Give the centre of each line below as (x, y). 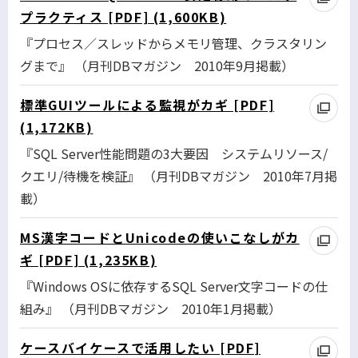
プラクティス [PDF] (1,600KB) (123, 17)
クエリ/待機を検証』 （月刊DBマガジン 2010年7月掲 (179, 176)
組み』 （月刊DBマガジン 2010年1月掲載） (151, 309)
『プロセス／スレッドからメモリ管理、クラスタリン (173, 44)
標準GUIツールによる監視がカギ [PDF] (147, 105)
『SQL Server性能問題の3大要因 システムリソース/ (174, 154)
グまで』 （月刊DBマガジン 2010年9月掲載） (157, 66)
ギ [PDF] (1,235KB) (89, 260)
